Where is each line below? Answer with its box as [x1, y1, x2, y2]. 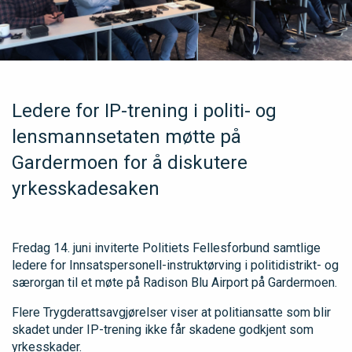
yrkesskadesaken [12, 177, 159, 200]
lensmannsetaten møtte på [12, 125, 241, 148]
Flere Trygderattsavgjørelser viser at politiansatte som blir [12, 304, 331, 320]
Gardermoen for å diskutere [12, 151, 247, 174]
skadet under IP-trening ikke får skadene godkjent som [12, 321, 313, 337]
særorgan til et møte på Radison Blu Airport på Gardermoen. [12, 274, 337, 290]
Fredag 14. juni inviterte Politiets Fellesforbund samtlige [12, 240, 321, 255]
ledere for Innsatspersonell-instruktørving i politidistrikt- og [12, 257, 339, 273]
